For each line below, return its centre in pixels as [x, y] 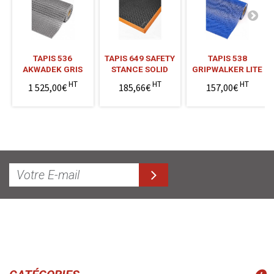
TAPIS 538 [227, 58]
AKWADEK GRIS [53, 69]
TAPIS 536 [53, 58]
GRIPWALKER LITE [228, 69]
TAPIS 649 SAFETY [140, 58]
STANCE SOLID [140, 69]
